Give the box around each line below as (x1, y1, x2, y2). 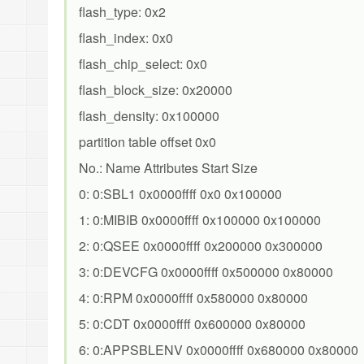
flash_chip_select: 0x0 (79, 54, 207, 73)
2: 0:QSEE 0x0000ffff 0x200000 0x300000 (79, 236, 323, 255)
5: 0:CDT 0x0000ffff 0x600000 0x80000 (79, 314, 305, 333)
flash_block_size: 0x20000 (79, 80, 232, 99)
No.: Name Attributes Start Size (79, 158, 258, 177)
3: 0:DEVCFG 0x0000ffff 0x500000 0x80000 (79, 262, 333, 281)
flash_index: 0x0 (79, 28, 173, 47)
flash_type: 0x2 (79, 2, 166, 21)
